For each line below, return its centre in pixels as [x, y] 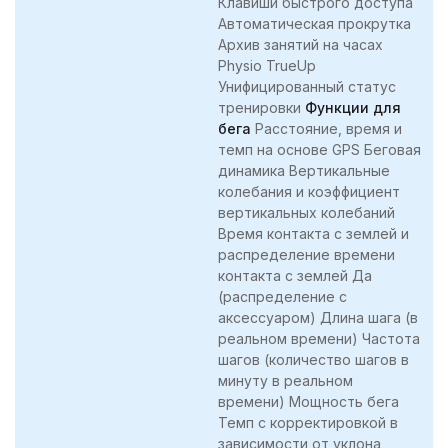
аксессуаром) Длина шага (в [318, 317]
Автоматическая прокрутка [314, 23]
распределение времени [306, 254]
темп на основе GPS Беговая [319, 149]
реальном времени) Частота [319, 338]
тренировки [261, 107]
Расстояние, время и [326, 128]
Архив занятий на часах [300, 44]
